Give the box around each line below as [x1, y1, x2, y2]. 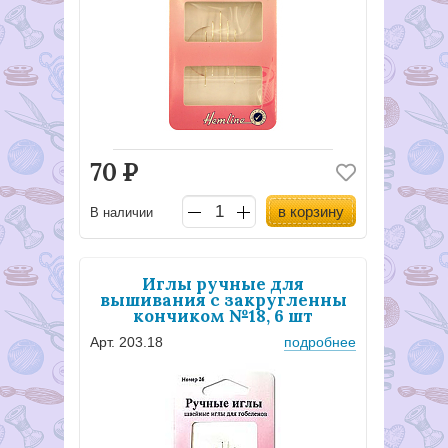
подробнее [284, 334, 356, 350]
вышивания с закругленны [99, 289, 347, 312]
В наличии [90, 204, 153, 220]
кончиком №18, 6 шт [133, 305, 313, 328]
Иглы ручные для [142, 273, 304, 296]
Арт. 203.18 [90, 334, 163, 350]
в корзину [278, 203, 344, 220]
